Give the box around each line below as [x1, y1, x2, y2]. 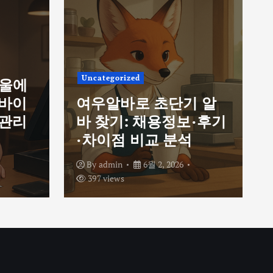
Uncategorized [81, 73, 140, 83]
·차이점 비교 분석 [76, 130, 193, 150]
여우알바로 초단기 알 [76, 93, 216, 113]
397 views [86, 172, 124, 185]
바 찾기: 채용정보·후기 [76, 112, 227, 132]
